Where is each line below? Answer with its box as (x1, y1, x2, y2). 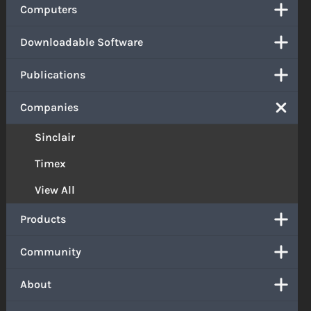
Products (20, 212, 67, 226)
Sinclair (35, 130, 76, 144)
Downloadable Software (20, 35, 144, 49)
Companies (20, 100, 79, 114)
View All (35, 183, 76, 196)
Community (20, 244, 82, 258)
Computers (20, 2, 78, 16)
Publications (20, 67, 86, 81)
